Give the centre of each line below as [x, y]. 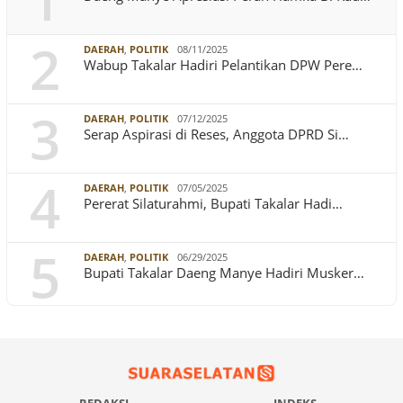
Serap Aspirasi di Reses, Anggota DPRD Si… [216, 134]
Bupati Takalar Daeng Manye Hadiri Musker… [224, 273]
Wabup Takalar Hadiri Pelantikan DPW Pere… [223, 65]
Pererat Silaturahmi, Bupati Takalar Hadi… [213, 204]
